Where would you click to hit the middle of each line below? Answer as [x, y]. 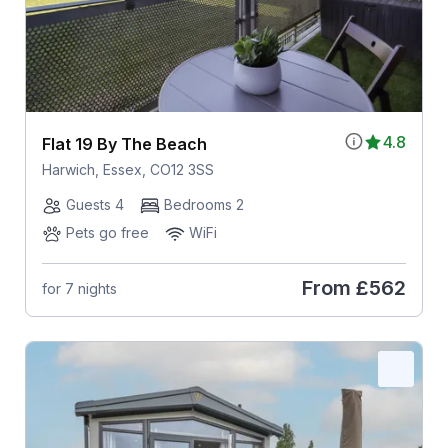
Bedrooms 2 [203, 205]
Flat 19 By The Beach [124, 144]
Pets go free [107, 233]
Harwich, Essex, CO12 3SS [127, 170]
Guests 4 [94, 205]
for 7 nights [79, 288]
